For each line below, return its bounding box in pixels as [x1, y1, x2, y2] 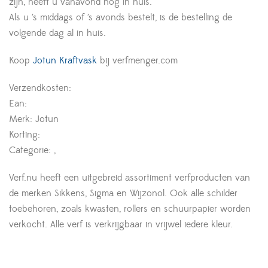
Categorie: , [9, 144, 56, 156]
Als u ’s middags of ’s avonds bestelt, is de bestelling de [9, 11, 232, 23]
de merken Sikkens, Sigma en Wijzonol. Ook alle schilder [9, 187, 237, 199]
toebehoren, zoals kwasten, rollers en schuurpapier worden [9, 202, 251, 215]
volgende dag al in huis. [9, 26, 106, 39]
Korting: [9, 128, 40, 141]
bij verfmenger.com [97, 54, 178, 66]
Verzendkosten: [9, 81, 71, 94]
